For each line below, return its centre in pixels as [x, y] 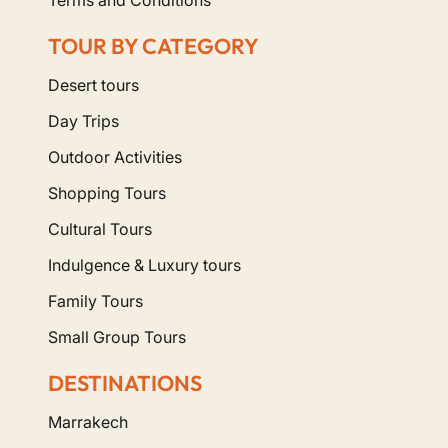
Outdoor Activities [115, 156]
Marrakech [88, 421]
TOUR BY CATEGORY [153, 45]
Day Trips [83, 120]
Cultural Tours [100, 228]
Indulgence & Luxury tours [144, 264]
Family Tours [95, 300]
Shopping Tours [107, 192]
